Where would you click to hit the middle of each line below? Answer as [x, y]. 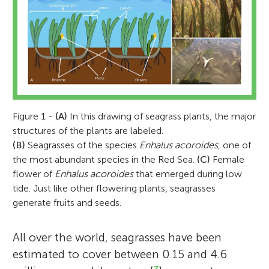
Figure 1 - [34, 116]
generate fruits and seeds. [67, 202]
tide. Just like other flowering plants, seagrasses [114, 188]
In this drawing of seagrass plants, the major [162, 116]
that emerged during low [188, 174]
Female [228, 159]
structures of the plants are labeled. [88, 130]
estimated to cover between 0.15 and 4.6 [120, 254]
